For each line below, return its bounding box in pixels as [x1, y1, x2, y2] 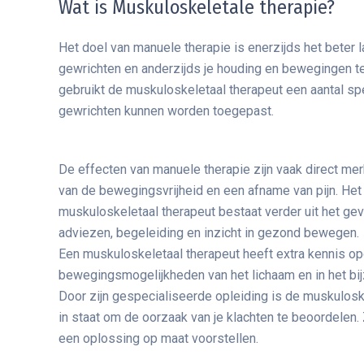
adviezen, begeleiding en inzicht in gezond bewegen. [58, 225, 359, 241]
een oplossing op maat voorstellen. [58, 331, 258, 347]
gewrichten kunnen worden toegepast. [58, 103, 274, 119]
